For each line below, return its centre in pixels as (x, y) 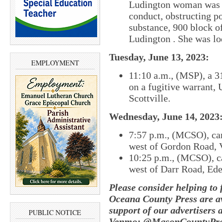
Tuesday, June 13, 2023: (159, 57)
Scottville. (150, 98)
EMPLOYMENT (55, 62)
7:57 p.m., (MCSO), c (172, 135)
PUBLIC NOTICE (55, 213)
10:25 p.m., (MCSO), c (175, 158)
